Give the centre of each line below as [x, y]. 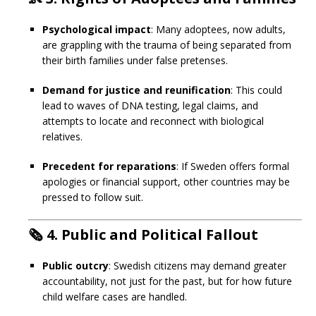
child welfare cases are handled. [115, 297]
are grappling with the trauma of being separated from [167, 45]
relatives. [62, 136]
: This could [256, 90]
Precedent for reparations [109, 166]
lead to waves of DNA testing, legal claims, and [150, 105]
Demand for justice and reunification [136, 90]
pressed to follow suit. [93, 197]
